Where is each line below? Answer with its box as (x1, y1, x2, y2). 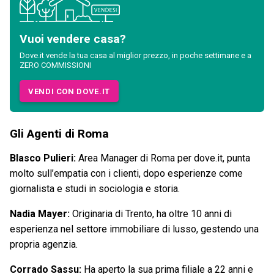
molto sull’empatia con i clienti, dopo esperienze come (10, 168, 243, 180)
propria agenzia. (10, 239, 78, 251)
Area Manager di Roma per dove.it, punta (76, 152, 250, 165)
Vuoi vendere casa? (20, 32, 126, 46)
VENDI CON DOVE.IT (28, 86, 110, 96)
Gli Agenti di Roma (10, 127, 109, 141)
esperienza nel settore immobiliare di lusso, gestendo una (10, 223, 259, 235)
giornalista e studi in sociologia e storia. (10, 183, 180, 195)
